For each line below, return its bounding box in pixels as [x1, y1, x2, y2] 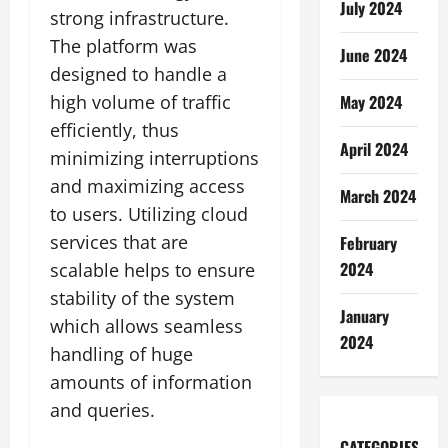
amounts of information [50, 370, 252, 395]
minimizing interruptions [50, 146, 259, 171]
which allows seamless [50, 314, 243, 339]
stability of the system [50, 286, 235, 311]
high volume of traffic [50, 90, 231, 115]
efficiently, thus [50, 118, 179, 143]
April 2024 [339, 137, 408, 162]
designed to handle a [50, 62, 227, 87]
